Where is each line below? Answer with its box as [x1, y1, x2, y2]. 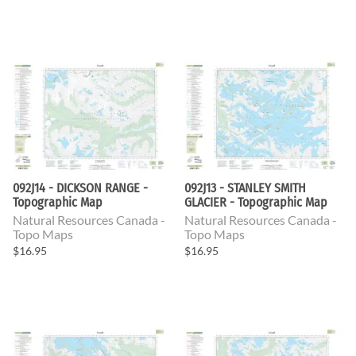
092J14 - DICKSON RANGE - [13, 180, 148, 195]
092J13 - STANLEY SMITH [184, 180, 306, 195]
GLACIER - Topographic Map [184, 194, 327, 210]
